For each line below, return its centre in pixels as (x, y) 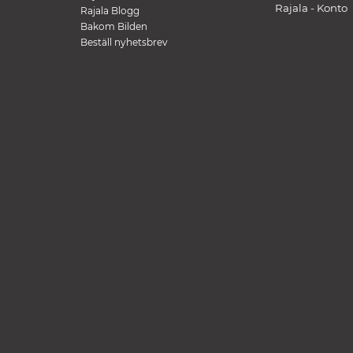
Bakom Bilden (113, 26)
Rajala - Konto (311, 8)
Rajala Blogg (110, 11)
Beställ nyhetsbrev (124, 42)
